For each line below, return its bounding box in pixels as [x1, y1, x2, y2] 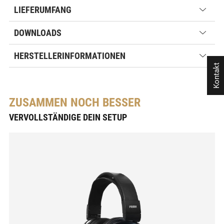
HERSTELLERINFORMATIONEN [14, 50, 125, 61]
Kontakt [212, 62, 221, 88]
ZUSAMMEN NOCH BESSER [9, 95, 140, 110]
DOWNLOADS [14, 27, 61, 38]
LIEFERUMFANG [14, 4, 71, 15]
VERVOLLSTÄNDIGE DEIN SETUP [9, 112, 127, 123]
